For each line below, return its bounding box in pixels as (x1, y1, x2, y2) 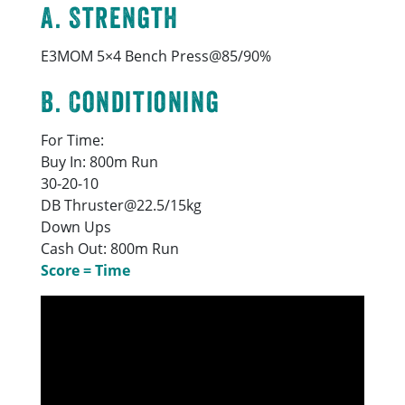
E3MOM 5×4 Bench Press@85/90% (41, 45, 272, 66)
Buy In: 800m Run (41, 151, 159, 172)
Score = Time (41, 259, 131, 280)
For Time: (41, 129, 105, 150)
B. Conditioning (41, 83, 221, 119)
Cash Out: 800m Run (41, 238, 180, 259)
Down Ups (41, 216, 112, 237)
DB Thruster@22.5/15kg (41, 194, 202, 215)
